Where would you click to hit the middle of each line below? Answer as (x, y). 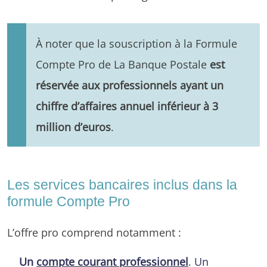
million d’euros (73, 126)
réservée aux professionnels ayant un (130, 85)
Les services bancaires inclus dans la (122, 184)
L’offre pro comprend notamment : (94, 232)
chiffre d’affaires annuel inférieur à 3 (127, 105)
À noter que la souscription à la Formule (136, 43)
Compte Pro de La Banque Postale (123, 64)
